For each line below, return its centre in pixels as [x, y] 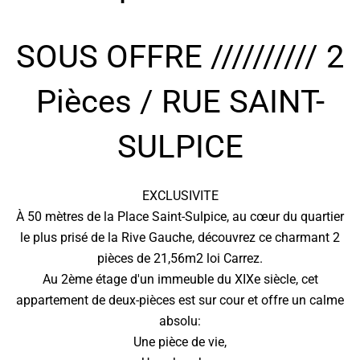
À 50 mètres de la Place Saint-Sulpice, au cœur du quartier [180, 217]
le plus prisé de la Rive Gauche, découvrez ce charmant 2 [180, 237]
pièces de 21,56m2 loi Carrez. [180, 258]
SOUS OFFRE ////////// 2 [180, 57]
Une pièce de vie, [180, 342]
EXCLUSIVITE [180, 196]
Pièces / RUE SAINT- [180, 102]
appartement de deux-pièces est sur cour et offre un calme [180, 300]
